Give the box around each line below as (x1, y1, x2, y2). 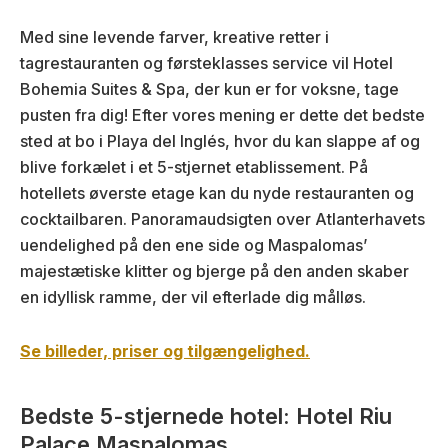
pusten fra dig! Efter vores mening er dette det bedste (20, 104, 425, 125)
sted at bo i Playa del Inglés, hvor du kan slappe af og (20, 130, 420, 151)
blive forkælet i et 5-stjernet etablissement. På (20, 156, 368, 177)
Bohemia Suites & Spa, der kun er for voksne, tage (20, 78, 399, 99)
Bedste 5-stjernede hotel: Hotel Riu (20, 402, 392, 429)
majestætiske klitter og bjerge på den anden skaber (20, 260, 409, 281)
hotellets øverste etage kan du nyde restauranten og (20, 182, 414, 203)
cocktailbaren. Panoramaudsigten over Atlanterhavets (20, 208, 425, 229)
